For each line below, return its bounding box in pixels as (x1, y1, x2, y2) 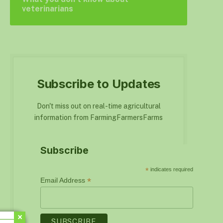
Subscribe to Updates (36, 77, 161, 91)
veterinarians (22, 4, 73, 13)
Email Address (40, 176, 88, 184)
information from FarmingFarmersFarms (34, 113, 163, 121)
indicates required (149, 166, 194, 172)
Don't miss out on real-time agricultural (36, 102, 161, 110)
